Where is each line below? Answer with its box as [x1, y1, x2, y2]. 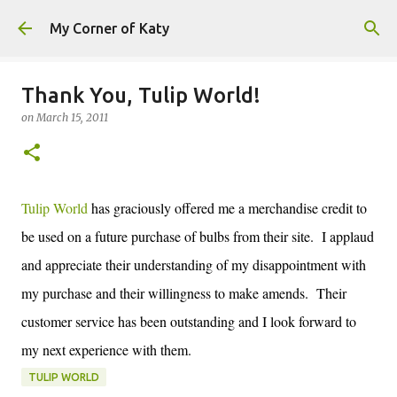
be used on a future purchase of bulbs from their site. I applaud [21, 227, 374, 245]
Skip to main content [132, 14, 265, 30]
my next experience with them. [21, 340, 191, 359]
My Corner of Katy [50, 20, 169, 36]
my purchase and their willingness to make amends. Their [21, 284, 346, 302]
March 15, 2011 [36, 111, 108, 124]
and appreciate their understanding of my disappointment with [21, 255, 366, 274]
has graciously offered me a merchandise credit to [88, 198, 367, 217]
